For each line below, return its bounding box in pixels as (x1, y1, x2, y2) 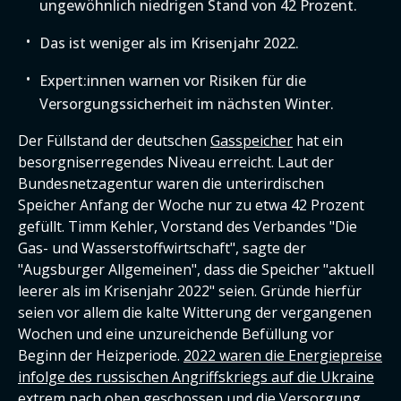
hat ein (293, 131, 343, 150)
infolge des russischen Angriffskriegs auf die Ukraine (18, 367, 374, 387)
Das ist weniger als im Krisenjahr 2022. (39, 33, 299, 53)
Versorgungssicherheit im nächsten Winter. (39, 94, 334, 114)
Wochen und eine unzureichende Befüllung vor (18, 324, 334, 344)
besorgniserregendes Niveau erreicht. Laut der (18, 152, 334, 172)
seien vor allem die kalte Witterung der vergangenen (18, 303, 371, 322)
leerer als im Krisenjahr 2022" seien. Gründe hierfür (18, 281, 362, 301)
